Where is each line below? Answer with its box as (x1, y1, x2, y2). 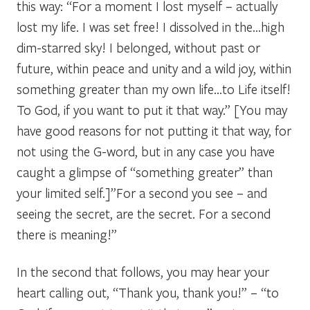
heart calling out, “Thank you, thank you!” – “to (17, 283, 279, 301)
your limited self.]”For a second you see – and (17, 183, 267, 201)
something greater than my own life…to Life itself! (17, 80, 291, 98)
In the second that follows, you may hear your (17, 262, 269, 280)
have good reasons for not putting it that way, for (17, 121, 291, 139)
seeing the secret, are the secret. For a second (17, 204, 271, 222)
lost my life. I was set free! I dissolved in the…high (17, 17, 284, 35)
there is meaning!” (17, 225, 117, 243)
